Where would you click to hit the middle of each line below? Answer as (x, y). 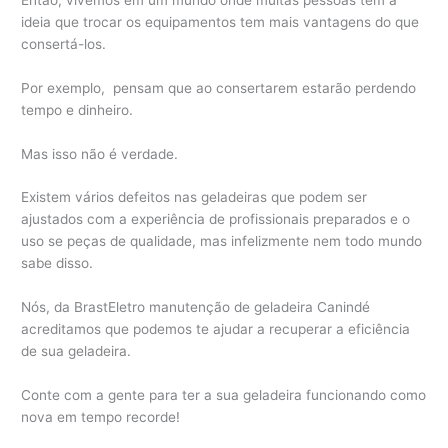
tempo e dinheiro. (77, 109)
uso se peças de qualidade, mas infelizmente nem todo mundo (222, 241)
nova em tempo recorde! (101, 417)
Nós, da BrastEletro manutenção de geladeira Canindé (196, 307)
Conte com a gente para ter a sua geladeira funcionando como (224, 395)
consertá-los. (64, 43)
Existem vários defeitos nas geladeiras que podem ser (194, 197)
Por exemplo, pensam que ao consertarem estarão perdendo (219, 87)
